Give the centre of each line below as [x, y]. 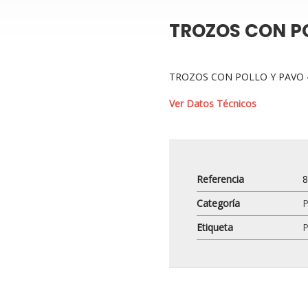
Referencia [221, 179]
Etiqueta [215, 227]
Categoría [219, 203]
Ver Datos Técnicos [213, 103]
